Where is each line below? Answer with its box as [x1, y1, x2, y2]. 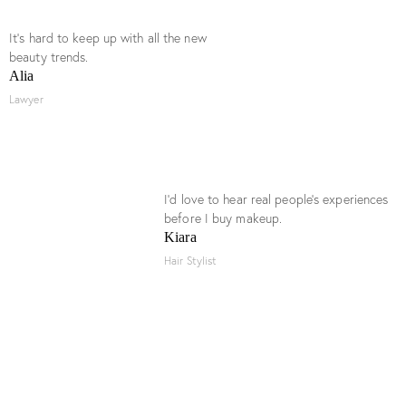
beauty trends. [9, 48, 89, 65]
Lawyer [9, 92, 43, 106]
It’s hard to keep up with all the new [9, 29, 207, 46]
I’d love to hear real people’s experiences [164, 190, 389, 208]
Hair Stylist [164, 253, 217, 267]
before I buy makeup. [164, 209, 283, 227]
